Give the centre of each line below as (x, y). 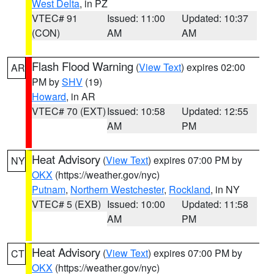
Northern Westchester (117, 189)
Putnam (49, 189)
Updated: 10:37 (215, 18)
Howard (49, 96)
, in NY (225, 189)
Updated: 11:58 (215, 204)
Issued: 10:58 (136, 111)
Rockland (190, 189)
